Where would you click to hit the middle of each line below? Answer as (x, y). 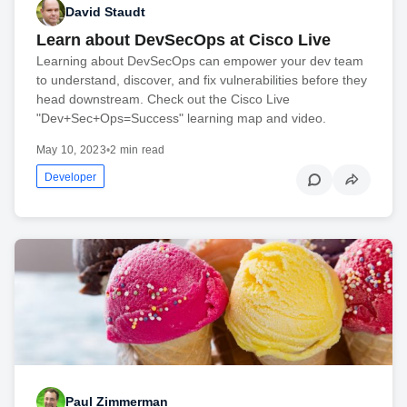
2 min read (138, 150)
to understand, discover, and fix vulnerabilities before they (202, 80)
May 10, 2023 (71, 150)
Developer (70, 178)
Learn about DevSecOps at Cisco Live (184, 40)
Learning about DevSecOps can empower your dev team (200, 61)
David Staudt (105, 11)
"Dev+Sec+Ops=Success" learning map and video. (181, 119)
